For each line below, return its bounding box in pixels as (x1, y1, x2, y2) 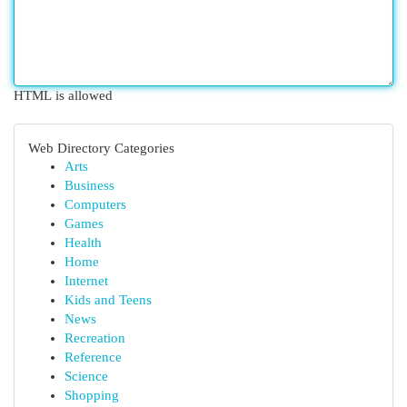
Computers (65, 197, 126, 212)
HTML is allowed (14, 88, 113, 103)
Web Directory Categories (28, 140, 174, 155)
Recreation (65, 331, 125, 345)
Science (65, 369, 108, 383)
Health (65, 235, 102, 250)
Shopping (65, 388, 119, 402)
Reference (65, 350, 122, 364)
